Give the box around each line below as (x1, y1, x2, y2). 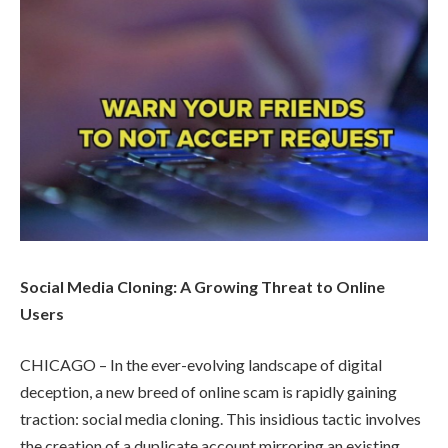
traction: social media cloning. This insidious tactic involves (20, 409, 421, 429)
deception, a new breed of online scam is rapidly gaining (20, 382, 397, 402)
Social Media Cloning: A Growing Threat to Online (20, 276, 385, 296)
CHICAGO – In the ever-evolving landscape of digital (20, 355, 382, 375)
